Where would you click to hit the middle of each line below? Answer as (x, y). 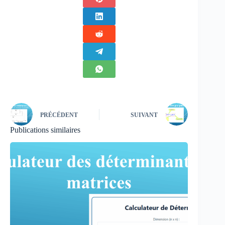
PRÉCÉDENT (59, 115)
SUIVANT (144, 115)
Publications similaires (45, 130)
